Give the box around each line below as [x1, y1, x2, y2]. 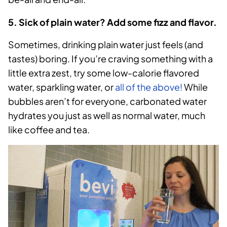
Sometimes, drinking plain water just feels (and [8, 39, 203, 51]
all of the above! [115, 81, 182, 93]
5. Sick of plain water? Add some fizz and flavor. [8, 16, 217, 28]
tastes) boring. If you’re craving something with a [8, 53, 213, 65]
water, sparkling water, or [8, 81, 115, 93]
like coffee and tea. [8, 124, 90, 136]
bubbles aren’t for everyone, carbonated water [8, 95, 207, 107]
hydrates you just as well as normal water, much [8, 109, 205, 122]
